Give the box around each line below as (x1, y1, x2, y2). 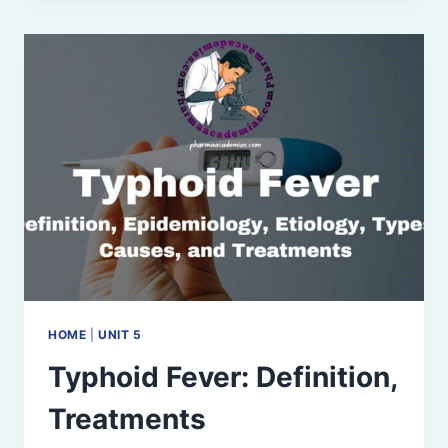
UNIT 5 (98, 326, 142, 342)
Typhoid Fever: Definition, (48, 359, 397, 394)
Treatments (48, 401, 206, 436)
